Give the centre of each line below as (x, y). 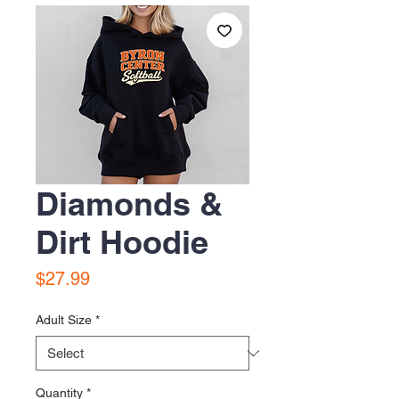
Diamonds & (129, 204)
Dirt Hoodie (122, 242)
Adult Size (64, 320)
